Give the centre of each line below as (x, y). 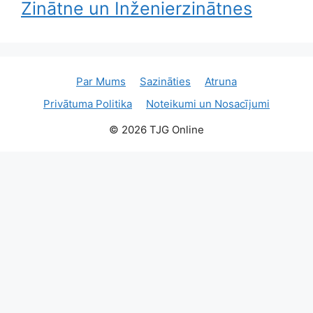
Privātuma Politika (88, 104)
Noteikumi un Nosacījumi (208, 104)
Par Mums (101, 81)
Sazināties (165, 81)
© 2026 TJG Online (156, 130)
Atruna (221, 81)
